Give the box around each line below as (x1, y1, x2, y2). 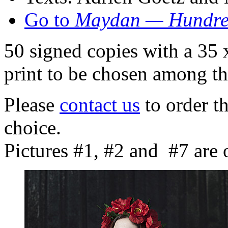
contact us (60, 93, 140, 116)
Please (4, 93, 60, 116)
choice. (4, 116, 61, 138)
